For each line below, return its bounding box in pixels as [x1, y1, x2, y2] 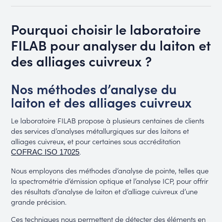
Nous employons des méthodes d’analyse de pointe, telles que [11, 165, 209, 175]
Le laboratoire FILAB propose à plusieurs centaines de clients [11, 115, 205, 126]
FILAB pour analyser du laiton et [11, 35, 211, 54]
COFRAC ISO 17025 [11, 148, 80, 157]
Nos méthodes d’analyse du [11, 79, 177, 98]
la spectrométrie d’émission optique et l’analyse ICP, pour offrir [11, 175, 209, 186]
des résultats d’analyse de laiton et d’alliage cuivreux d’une [11, 185, 198, 196]
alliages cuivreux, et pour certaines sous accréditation [11, 136, 181, 147]
